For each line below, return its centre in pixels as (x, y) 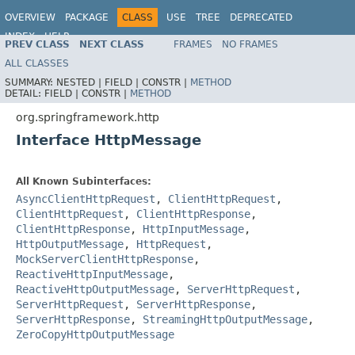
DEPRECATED (261, 17)
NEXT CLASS (112, 44)
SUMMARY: (31, 82)
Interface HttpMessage (109, 139)
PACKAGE (87, 17)
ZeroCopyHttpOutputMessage (95, 334)
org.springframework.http (88, 117)
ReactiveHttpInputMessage (92, 274)
